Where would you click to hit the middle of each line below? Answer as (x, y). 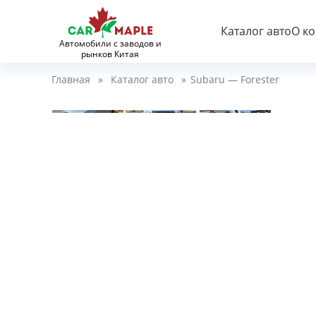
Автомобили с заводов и (110, 43)
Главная (71, 79)
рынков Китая (110, 54)
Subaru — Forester (235, 79)
